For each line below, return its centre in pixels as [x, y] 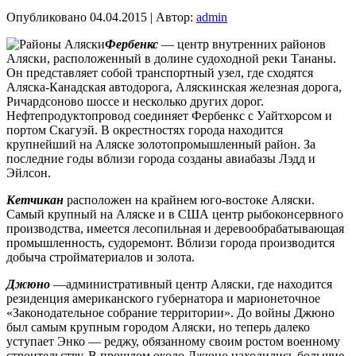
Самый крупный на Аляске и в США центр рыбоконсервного [175, 214]
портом [26, 130]
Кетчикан [35, 200]
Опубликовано [46, 17]
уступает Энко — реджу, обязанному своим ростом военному [173, 341]
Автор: [174, 17]
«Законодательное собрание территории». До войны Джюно [170, 313]
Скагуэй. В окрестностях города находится [164, 130]
